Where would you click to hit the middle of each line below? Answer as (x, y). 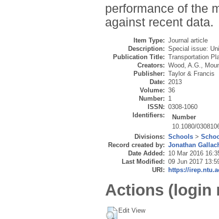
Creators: (151, 66)
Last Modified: (143, 162)
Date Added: (146, 153)
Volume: (152, 90)
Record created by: (136, 145)
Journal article (188, 41)
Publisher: (149, 74)
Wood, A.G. (185, 66)
